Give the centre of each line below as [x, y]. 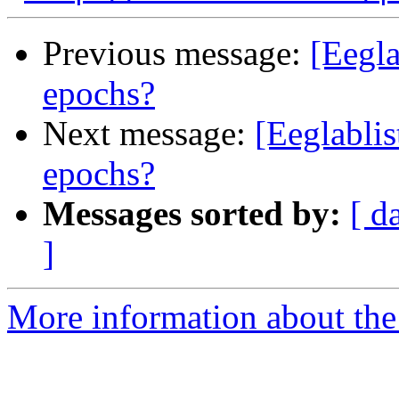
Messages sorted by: [192, 214]
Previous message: [176, 53]
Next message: [149, 134]
